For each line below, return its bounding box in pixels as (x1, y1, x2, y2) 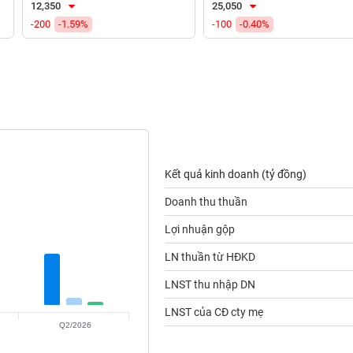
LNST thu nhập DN (164, 278, 255, 291)
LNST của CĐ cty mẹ (164, 306, 263, 318)
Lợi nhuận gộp (164, 223, 235, 236)
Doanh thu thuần (164, 195, 247, 208)
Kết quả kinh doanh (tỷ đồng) (164, 168, 307, 180)
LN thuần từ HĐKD (164, 251, 255, 263)
